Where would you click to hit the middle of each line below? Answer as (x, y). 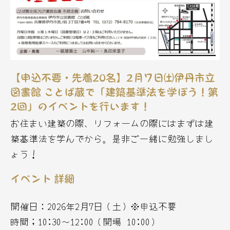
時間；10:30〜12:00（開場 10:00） (85, 222)
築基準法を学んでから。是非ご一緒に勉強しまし (112, 138)
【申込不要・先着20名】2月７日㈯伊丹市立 (113, 78)
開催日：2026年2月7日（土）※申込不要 (93, 206)
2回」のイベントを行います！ (80, 107)
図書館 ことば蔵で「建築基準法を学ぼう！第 (114, 92)
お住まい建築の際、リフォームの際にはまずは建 (112, 123)
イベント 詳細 (42, 179)
